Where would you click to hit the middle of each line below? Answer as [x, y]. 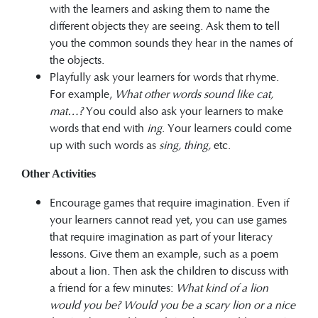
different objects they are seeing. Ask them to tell [165, 25]
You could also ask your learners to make [183, 110]
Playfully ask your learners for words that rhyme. [164, 76]
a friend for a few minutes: [113, 287]
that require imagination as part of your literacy [161, 236]
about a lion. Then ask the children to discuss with [169, 270]
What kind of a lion [222, 287]
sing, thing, [186, 144]
